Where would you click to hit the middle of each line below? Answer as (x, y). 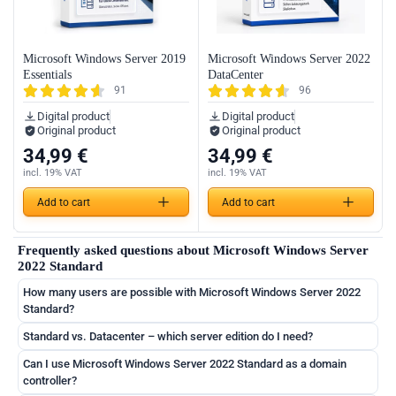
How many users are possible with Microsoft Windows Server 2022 (192, 293)
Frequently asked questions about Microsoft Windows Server (193, 251)
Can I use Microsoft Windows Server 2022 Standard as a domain (185, 364)
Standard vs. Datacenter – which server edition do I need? (168, 337)
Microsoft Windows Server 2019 (104, 59)
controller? (50, 381)
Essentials (47, 75)
